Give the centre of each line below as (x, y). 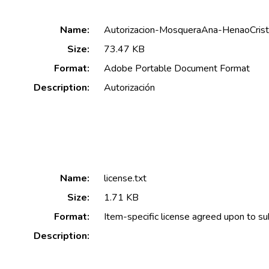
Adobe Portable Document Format (177, 68)
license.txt (125, 178)
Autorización (129, 87)
